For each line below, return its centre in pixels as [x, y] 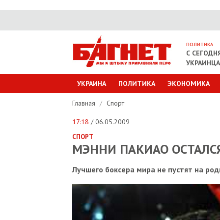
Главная [85, 103]
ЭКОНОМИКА [189, 83]
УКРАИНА [92, 83]
